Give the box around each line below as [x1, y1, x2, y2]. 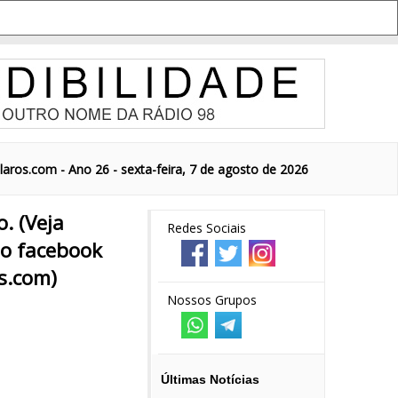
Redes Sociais [167, 219, 246, 236]
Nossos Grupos [167, 291, 257, 308]
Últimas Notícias [161, 372, 259, 386]
